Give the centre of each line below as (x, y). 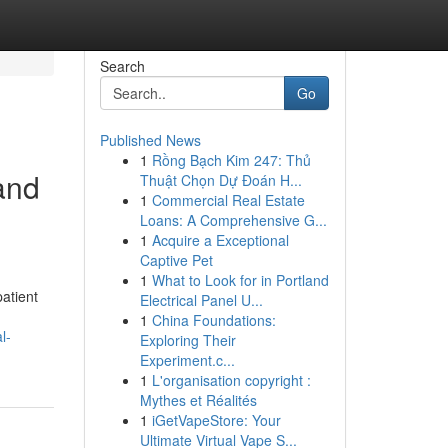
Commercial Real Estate (228, 200)
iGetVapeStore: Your (216, 420)
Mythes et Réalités (198, 400)
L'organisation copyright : (231, 380)
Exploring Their (187, 340)
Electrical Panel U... (201, 300)
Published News (150, 140)
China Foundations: (213, 320)
